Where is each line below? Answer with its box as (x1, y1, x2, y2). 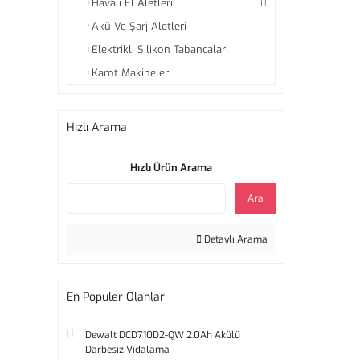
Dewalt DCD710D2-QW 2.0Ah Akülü (85, 329, 240, 342)
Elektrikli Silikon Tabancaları (92, 43, 228, 56)
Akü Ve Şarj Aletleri (92, 19, 186, 33)
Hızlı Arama (67, 120, 127, 135)
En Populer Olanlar (67, 289, 165, 305)
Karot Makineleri (92, 66, 171, 80)
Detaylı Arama (202, 233, 268, 246)
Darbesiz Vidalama (85, 343, 170, 356)
